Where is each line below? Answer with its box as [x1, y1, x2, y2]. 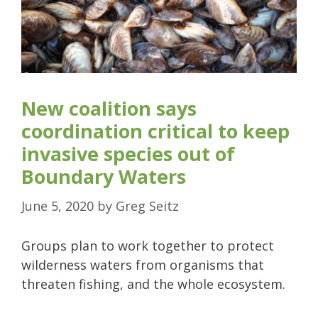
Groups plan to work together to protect [21, 236, 274, 254]
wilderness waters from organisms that [21, 256, 264, 273]
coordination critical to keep [21, 117, 290, 144]
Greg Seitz [116, 197, 179, 214]
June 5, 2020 [21, 197, 94, 214]
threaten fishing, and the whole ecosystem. [21, 275, 285, 292]
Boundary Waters [21, 163, 186, 190]
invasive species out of [21, 140, 235, 167]
